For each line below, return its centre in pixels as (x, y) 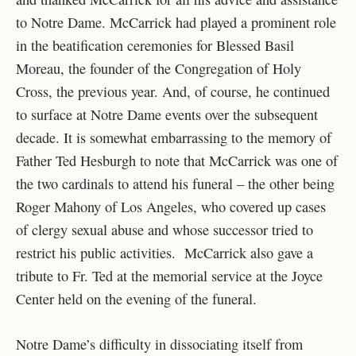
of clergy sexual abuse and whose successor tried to (164, 230)
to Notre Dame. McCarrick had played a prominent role (176, 23)
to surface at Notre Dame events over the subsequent (167, 115)
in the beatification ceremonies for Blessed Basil (155, 46)
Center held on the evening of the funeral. (136, 299)
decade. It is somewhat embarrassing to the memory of (174, 138)
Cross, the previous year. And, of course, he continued (173, 92)
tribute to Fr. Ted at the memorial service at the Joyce (169, 276)
